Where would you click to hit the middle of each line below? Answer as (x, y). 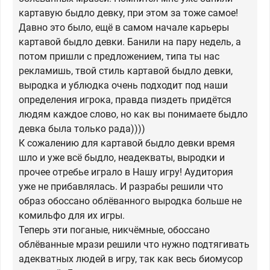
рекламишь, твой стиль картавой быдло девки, (126, 71)
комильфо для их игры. (72, 216)
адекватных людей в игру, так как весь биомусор (131, 259)
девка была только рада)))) (82, 129)
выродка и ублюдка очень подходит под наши (123, 86)
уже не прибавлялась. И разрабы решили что (121, 187)
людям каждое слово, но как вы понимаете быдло (133, 115)
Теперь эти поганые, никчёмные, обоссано (114, 230)
